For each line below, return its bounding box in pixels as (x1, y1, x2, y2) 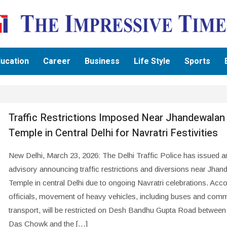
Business (85, 55, 120, 67)
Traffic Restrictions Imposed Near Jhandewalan (8, 110, 225, 125)
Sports (184, 55, 211, 67)
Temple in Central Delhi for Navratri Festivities (8, 125, 218, 140)
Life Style (134, 55, 171, 67)
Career (43, 55, 71, 67)
